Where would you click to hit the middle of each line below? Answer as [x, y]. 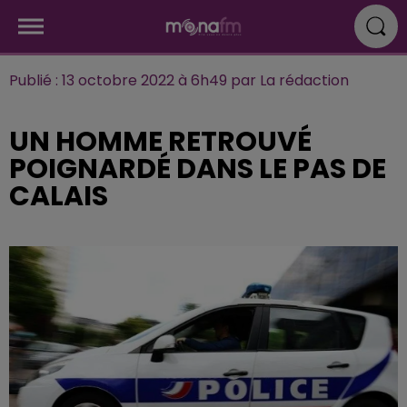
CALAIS [59, 196]
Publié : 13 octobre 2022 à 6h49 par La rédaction [179, 80]
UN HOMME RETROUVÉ [160, 142]
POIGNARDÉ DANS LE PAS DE [198, 169]
